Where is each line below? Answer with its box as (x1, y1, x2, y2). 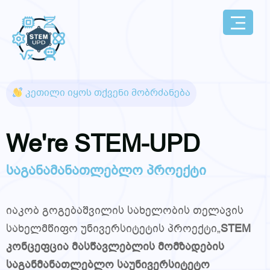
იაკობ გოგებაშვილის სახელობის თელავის (6, 203, 243, 218)
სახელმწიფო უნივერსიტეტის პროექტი (6, 221, 217, 236)
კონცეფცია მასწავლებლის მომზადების (6, 239, 224, 254)
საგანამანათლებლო (6, 162, 146, 180)
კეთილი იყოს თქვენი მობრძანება (23, 86, 191, 99)
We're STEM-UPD (6, 128, 200, 160)
